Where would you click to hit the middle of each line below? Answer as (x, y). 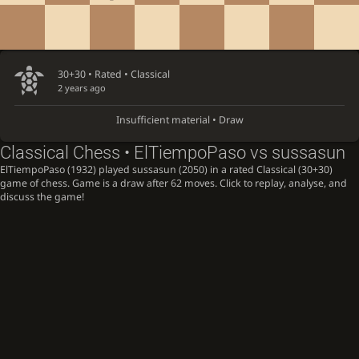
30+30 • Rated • (94, 74)
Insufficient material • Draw (179, 120)
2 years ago (81, 87)
